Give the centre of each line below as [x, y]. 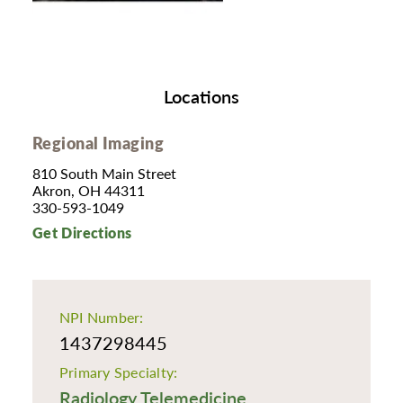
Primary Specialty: [118, 372]
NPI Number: [101, 318]
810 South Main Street [104, 174]
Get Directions [82, 233]
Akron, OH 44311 [88, 191]
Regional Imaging [98, 142]
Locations [201, 97]
